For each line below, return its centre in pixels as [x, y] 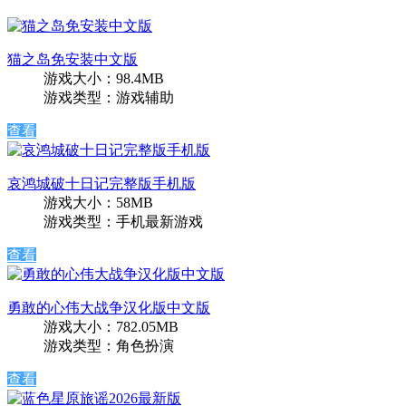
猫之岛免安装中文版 [72, 60]
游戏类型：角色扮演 [109, 346]
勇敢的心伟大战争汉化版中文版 [109, 308]
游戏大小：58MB [98, 203]
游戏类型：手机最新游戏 [123, 222]
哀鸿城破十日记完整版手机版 [101, 184]
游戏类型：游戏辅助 [109, 98]
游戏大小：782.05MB [111, 327]
